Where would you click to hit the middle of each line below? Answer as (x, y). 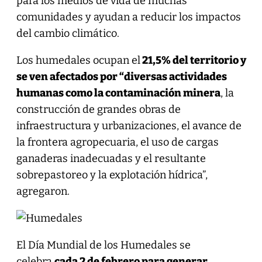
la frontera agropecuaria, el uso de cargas (117, 142)
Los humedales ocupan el (78, 60)
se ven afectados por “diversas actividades (121, 76)
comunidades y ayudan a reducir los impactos (128, 17)
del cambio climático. (68, 33)
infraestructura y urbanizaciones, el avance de (129, 125)
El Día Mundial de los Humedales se (103, 245)
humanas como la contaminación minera (118, 93)
